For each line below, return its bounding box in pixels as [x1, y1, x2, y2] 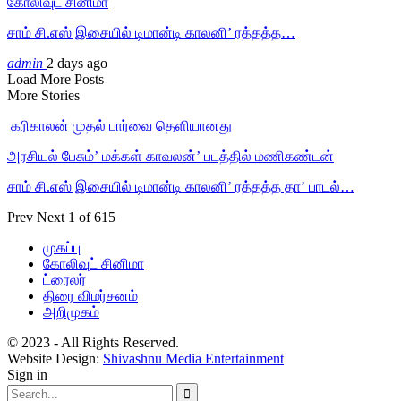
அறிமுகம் [43, 303, 99, 320]
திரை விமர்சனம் [43, 287, 138, 303]
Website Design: [7, 350, 103, 366]
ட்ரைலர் [43, 271, 86, 287]
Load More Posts [7, 71, 104, 87]
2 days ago [47, 55, 107, 71]
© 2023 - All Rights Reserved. [7, 334, 179, 350]
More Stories [7, 87, 80, 103]
